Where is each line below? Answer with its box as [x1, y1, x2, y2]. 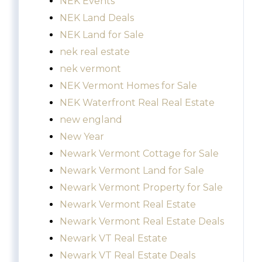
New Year [60, 131, 104, 143]
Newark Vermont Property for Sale [60, 182, 223, 194]
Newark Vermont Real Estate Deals [60, 216, 224, 227]
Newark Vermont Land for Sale [60, 165, 204, 177]
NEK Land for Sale [60, 29, 144, 41]
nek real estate [60, 46, 130, 58]
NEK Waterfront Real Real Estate [60, 97, 215, 109]
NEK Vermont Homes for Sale [60, 80, 197, 92]
